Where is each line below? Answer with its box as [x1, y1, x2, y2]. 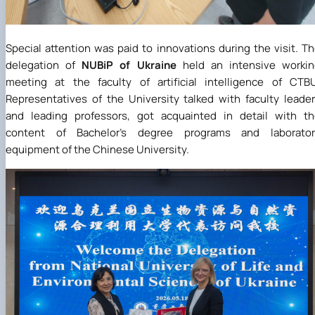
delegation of [6, 58, 82, 73]
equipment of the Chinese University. [6, 142, 189, 157]
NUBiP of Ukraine [82, 58, 176, 73]
